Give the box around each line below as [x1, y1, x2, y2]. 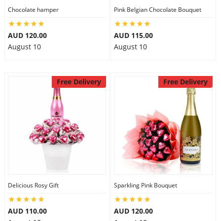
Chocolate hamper [7, 5, 59, 14]
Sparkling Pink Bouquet [114, 181, 177, 189]
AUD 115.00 [114, 31, 153, 40]
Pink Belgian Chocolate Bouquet [114, 5, 201, 14]
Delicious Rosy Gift [7, 181, 59, 189]
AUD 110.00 [7, 206, 47, 216]
